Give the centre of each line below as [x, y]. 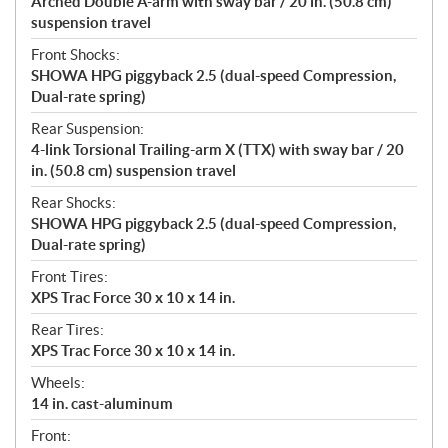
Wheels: [58, 383]
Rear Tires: [67, 330]
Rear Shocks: [73, 203]
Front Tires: [69, 277]
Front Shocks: [75, 55]
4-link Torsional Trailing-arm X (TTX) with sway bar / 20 [217, 150]
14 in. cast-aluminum [102, 404]
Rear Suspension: [87, 129]
